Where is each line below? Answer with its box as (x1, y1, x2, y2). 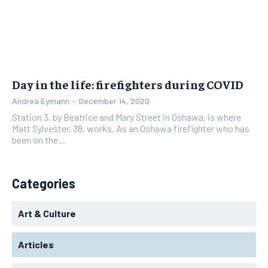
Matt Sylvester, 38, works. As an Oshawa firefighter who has (12, 123, 249, 135)
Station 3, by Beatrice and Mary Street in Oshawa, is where (12, 111, 241, 123)
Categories (12, 175, 75, 191)
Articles (18, 239, 54, 251)
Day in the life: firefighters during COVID (12, 77, 243, 92)
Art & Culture (18, 208, 76, 220)
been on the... (12, 134, 65, 146)
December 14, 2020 (79, 96, 150, 106)
